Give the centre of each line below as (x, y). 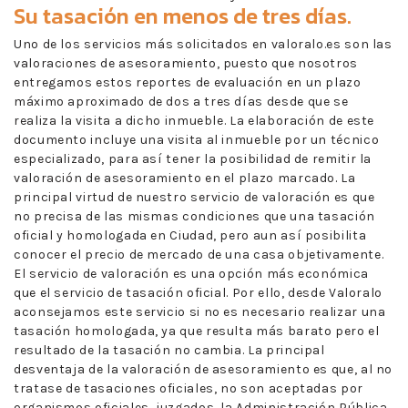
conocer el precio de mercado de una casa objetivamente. (199, 254)
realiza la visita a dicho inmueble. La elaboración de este (194, 120)
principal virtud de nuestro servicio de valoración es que (194, 197)
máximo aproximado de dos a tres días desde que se (181, 101)
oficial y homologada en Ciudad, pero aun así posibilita (190, 235)
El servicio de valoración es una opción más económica (191, 273)
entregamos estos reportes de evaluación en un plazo (188, 82)
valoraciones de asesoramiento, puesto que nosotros (186, 63)
